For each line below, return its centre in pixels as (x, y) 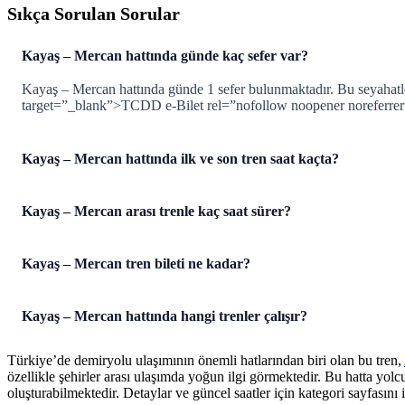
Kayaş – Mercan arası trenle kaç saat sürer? (156, 212)
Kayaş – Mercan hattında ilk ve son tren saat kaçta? (180, 159)
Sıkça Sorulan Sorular (94, 13)
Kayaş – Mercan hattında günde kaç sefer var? (165, 56)
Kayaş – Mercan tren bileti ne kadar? (136, 264)
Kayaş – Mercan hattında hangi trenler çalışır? (165, 316)
